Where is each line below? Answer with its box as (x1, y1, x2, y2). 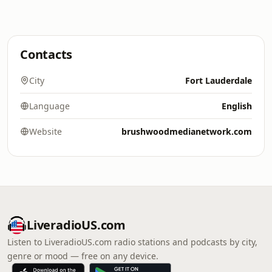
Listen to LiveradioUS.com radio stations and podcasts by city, (7, 236, 257, 248)
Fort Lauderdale (185, 75, 252, 86)
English (222, 100, 252, 112)
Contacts (20, 46, 73, 63)
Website (29, 126, 62, 137)
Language (29, 100, 70, 112)
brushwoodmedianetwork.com (121, 126, 252, 137)
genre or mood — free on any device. (7, 250, 158, 262)
